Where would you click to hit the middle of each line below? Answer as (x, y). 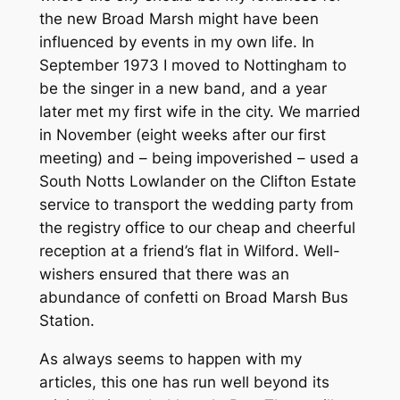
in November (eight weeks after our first (182, 135)
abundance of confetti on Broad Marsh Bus (193, 298)
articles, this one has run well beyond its (184, 382)
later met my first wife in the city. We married (200, 112)
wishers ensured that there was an (164, 275)
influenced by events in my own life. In (176, 42)
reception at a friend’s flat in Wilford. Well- (189, 251)
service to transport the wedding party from (196, 205)
